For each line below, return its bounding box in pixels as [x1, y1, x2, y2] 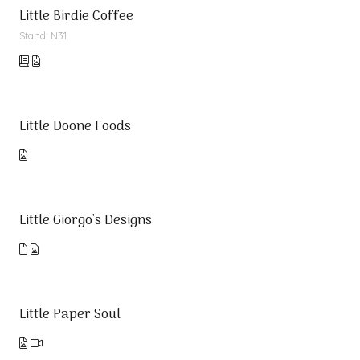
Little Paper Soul [19, 304, 121, 326]
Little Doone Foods [19, 116, 131, 138]
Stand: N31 [19, 29, 67, 42]
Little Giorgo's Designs [19, 210, 152, 232]
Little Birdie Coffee [19, 6, 133, 28]
